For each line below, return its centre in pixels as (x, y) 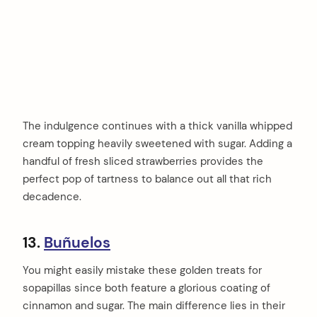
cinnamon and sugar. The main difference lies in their (154, 306)
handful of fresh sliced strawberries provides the (143, 161)
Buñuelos (77, 242)
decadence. (52, 196)
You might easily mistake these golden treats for (142, 271)
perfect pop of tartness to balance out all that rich (147, 179)
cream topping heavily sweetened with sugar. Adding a (157, 143)
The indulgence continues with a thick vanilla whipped (157, 126)
